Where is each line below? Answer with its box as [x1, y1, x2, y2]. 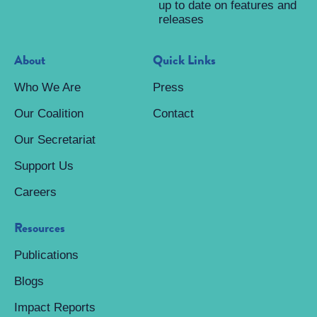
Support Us [14, 159, 74, 173]
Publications [14, 248, 79, 262]
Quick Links [152, 51, 216, 69]
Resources [14, 219, 65, 237]
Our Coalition [14, 107, 83, 120]
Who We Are [14, 81, 81, 94]
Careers [14, 185, 57, 199]
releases [158, 13, 204, 26]
